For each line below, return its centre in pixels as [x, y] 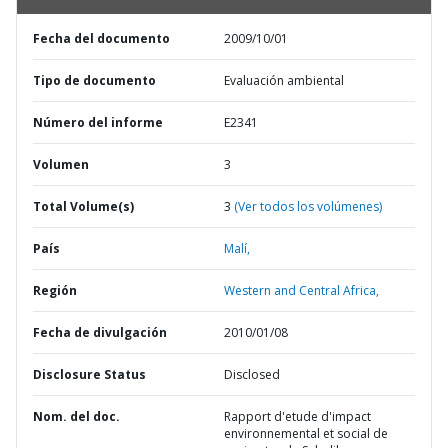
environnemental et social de [306, 433]
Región [55, 290]
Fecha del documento [101, 38]
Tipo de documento [94, 80]
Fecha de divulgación [100, 332]
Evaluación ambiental [284, 80]
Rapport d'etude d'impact [297, 416]
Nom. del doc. [76, 416]
